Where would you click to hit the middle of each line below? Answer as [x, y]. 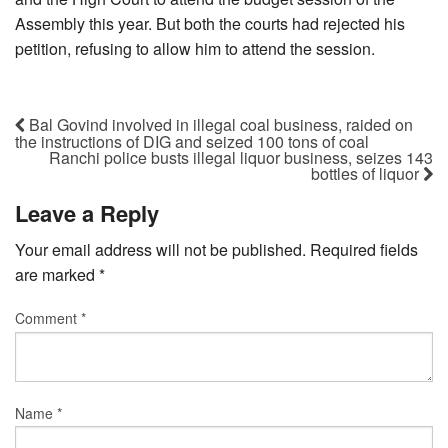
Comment [48, 318]
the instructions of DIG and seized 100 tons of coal [192, 141]
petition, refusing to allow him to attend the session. [195, 49]
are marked [57, 275]
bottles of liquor [367, 173]
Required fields [364, 250]
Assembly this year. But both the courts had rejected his [210, 24]
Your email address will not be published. [160, 250]
